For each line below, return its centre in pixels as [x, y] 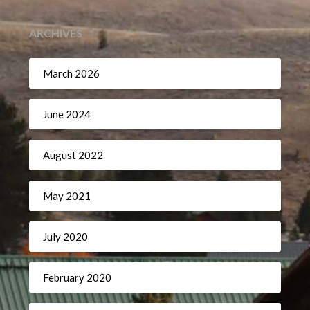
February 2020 [77, 277]
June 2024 [67, 114]
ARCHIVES [56, 33]
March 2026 [72, 73]
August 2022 [73, 155]
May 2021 [67, 195]
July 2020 [66, 236]
